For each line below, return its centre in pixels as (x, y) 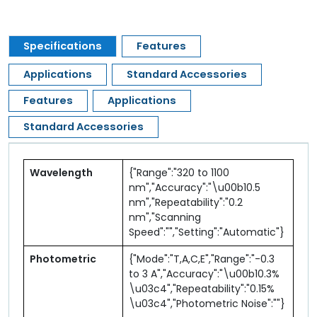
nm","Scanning (165, 217)
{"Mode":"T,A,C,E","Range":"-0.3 (202, 259)
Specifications (63, 46)
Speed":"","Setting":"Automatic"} (207, 232)
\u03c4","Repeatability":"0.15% (202, 289)
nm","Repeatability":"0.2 (186, 202)
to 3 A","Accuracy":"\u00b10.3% (204, 274)
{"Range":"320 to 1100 (179, 173)
